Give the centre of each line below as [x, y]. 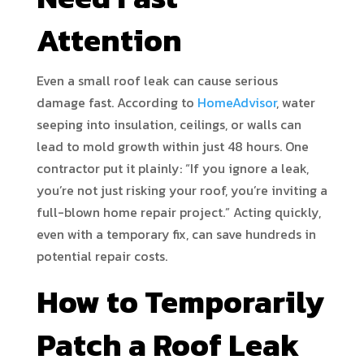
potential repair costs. [102, 256]
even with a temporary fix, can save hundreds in [176, 234]
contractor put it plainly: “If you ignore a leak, [172, 168]
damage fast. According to [115, 102]
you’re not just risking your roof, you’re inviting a [182, 190]
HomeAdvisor [236, 102]
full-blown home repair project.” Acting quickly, [178, 212]
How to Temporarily [180, 302]
